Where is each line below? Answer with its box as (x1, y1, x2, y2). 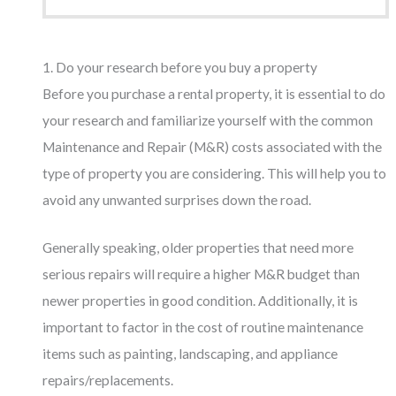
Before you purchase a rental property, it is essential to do (42, 85, 386, 102)
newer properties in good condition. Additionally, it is (42, 293, 359, 309)
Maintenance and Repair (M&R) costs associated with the (42, 138, 383, 155)
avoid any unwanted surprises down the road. (42, 191, 312, 208)
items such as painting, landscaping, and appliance (42, 346, 339, 362)
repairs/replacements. (42, 372, 174, 389)
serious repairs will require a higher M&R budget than (42, 266, 361, 283)
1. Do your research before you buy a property (42, 58, 318, 75)
